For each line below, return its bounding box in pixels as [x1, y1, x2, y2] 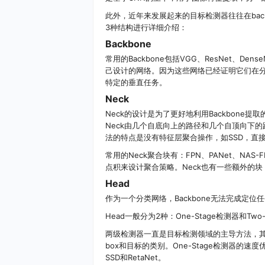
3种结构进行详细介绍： [105, 22, 187, 33]
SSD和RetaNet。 [105, 253, 166, 263]
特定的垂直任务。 [105, 77, 167, 88]
